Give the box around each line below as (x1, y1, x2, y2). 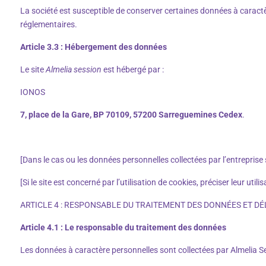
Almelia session (46, 64, 103, 74)
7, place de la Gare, (20, 109, 91, 119)
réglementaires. (20, 19, 77, 29)
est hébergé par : (103, 64, 166, 74)
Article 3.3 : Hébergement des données (20, 42, 167, 52)
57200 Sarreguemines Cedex (133, 109, 242, 119)
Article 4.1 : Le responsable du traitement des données (20, 222, 228, 232)
